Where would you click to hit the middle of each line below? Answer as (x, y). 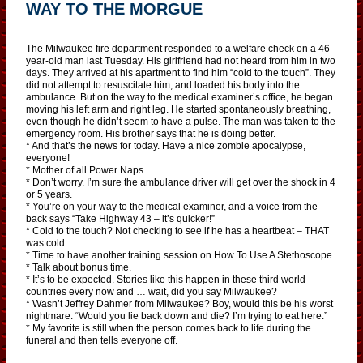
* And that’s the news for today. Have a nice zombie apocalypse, (166, 145)
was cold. (47, 243)
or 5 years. (49, 194)
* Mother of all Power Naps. (86, 170)
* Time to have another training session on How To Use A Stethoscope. (180, 255)
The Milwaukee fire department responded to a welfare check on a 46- (179, 48)
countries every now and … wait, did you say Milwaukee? (152, 291)
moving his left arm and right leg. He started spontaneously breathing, (178, 109)
